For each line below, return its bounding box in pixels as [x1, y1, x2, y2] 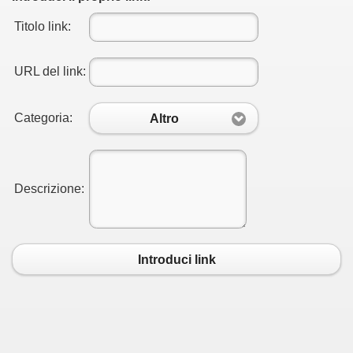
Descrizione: [14, 182, 84, 195]
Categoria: [14, 111, 72, 124]
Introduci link [137, 252, 216, 266]
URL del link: [14, 65, 86, 78]
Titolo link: [14, 20, 71, 33]
